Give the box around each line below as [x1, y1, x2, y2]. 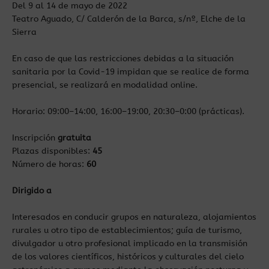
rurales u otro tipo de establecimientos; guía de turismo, [12, 225, 242, 235]
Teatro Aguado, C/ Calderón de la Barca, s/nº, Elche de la [12, 14, 246, 24]
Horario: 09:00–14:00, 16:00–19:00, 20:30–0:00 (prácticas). [12, 106, 244, 116]
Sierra [12, 27, 37, 37]
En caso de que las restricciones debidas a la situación [12, 53, 234, 64]
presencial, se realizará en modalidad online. [12, 80, 198, 90]
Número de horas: [12, 159, 84, 169]
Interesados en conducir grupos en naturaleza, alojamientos [12, 212, 256, 222]
